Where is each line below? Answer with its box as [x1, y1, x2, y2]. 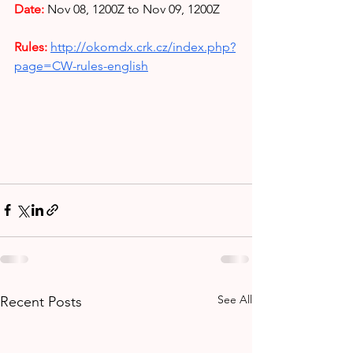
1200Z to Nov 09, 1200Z [92, 2, 220, 17]
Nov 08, [47, 2, 89, 17]
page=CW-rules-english [14, 58, 148, 73]
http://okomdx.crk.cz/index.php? [50, 39, 236, 54]
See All [217, 292, 252, 307]
